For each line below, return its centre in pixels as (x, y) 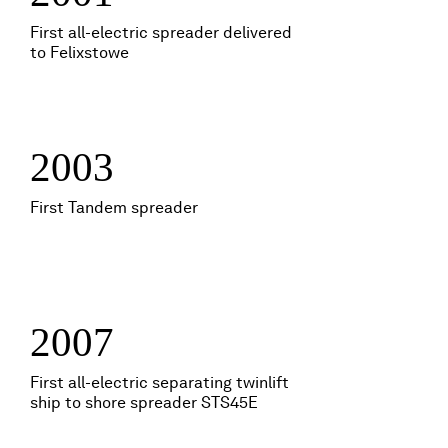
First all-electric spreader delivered (161, 32)
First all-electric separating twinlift (159, 382)
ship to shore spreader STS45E (144, 402)
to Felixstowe (79, 52)
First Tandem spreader (114, 207)
